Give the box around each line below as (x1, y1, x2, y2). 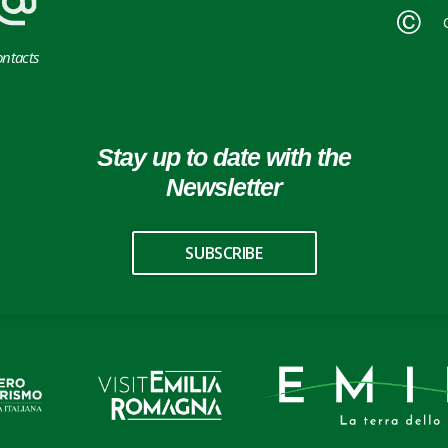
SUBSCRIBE (185, 242, 263, 265)
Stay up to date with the (97, 143, 351, 172)
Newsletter (166, 173, 282, 202)
